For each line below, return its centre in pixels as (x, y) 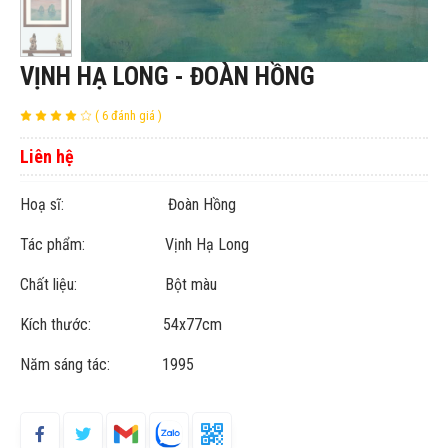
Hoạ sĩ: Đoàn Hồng (128, 205)
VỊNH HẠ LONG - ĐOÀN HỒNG (167, 77)
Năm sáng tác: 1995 (107, 365)
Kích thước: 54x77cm (121, 325)
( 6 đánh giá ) (128, 115)
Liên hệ (47, 157)
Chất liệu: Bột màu (118, 285)
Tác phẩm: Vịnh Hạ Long (134, 245)
